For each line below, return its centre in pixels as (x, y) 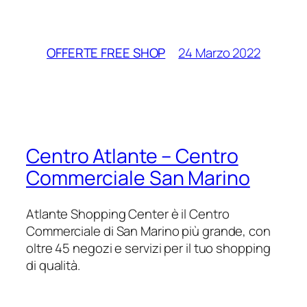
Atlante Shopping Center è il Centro (128, 213)
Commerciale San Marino (138, 178)
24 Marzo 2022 (219, 52)
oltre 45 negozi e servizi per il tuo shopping (148, 248)
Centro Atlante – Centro (132, 156)
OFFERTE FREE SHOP (106, 53)
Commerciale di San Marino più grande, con (148, 231)
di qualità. (53, 265)
